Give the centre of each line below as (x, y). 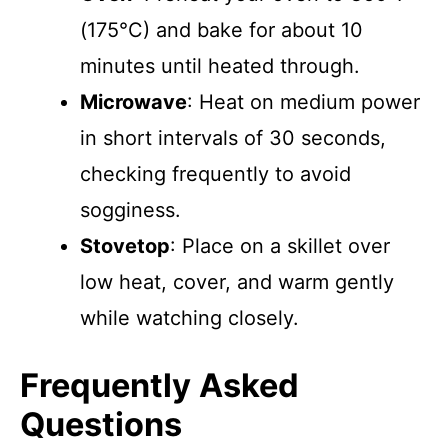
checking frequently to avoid (215, 174)
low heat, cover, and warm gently (237, 282)
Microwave (133, 102)
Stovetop (125, 246)
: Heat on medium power (303, 102)
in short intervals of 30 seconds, (233, 138)
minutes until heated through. (220, 66)
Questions (101, 424)
